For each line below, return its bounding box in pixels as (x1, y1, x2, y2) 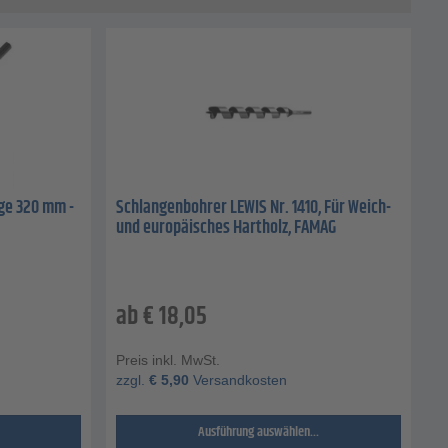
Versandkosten (189, 372, 287, 389)
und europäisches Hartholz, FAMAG (116, 214, 336, 243)
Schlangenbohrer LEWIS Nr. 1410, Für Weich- (116, 194, 391, 223)
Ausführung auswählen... (198, 421, 319, 444)
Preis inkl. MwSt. (116, 352, 220, 369)
